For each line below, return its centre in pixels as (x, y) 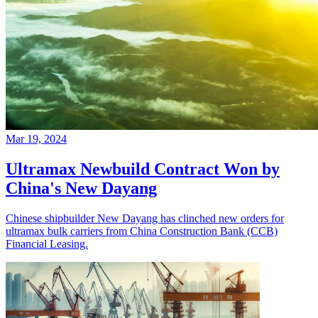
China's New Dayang (81, 188)
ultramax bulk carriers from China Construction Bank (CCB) (142, 231)
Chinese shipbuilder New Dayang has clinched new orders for (145, 218)
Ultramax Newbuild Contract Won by (143, 169)
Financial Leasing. (47, 243)
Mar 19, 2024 (36, 138)
